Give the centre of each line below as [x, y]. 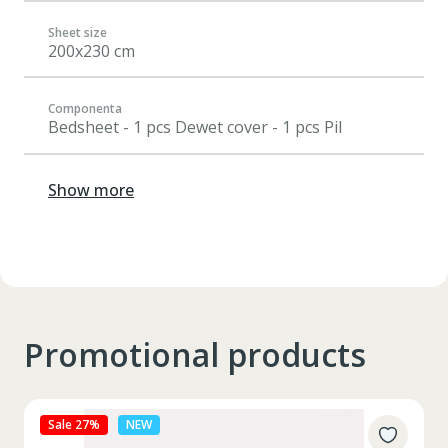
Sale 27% [74, 424]
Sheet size [77, 32]
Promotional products [195, 354]
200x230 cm [91, 50]
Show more [91, 189]
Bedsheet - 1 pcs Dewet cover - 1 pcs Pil [195, 127]
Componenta [85, 108]
